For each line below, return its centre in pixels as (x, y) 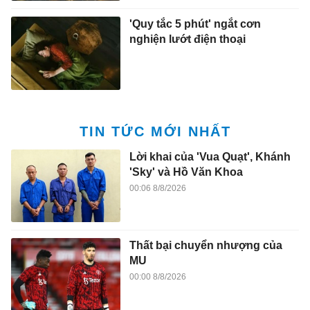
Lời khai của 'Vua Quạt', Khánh (210, 156)
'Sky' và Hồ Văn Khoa (186, 172)
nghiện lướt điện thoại (187, 39)
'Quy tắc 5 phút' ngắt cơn (195, 24)
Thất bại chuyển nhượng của (206, 246)
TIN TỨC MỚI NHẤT (155, 131)
